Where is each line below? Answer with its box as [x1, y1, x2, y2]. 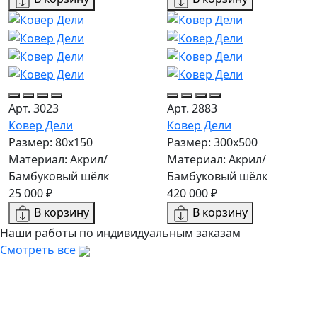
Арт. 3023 [8, 100, 59, 117]
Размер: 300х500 [167, 134, 258, 151]
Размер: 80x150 [8, 134, 93, 151]
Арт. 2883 [167, 100, 217, 117]
